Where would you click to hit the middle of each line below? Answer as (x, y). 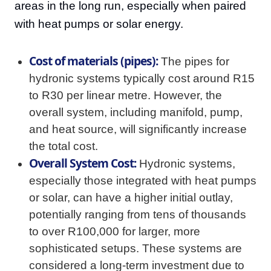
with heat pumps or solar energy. (99, 24)
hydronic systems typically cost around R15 (142, 79)
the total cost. (64, 146)
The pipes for (194, 62)
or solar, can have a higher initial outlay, (131, 198)
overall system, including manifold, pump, (136, 113)
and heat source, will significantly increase (138, 129)
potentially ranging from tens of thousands (138, 215)
